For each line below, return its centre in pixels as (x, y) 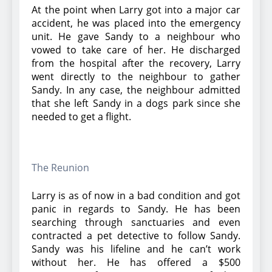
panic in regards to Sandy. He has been (136, 209)
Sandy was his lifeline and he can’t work (136, 249)
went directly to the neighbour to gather (136, 76)
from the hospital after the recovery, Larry (136, 63)
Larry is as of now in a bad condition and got (136, 195)
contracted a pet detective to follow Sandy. (136, 235)
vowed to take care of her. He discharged (136, 49)
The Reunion (60, 167)
